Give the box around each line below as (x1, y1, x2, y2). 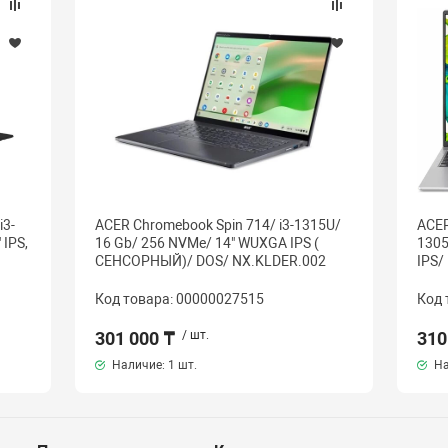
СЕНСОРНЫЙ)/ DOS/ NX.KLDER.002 (95, 252, 327, 269)
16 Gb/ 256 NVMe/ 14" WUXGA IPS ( (95, 234, 320, 251)
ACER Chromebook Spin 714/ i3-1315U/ (95, 216, 342, 233)
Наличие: (109, 357, 169, 372)
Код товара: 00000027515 (95, 290, 265, 307)
